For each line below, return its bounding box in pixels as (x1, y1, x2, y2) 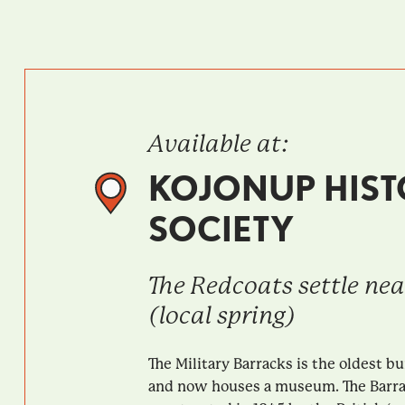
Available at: (147, 129, 289, 157)
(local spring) (147, 301, 296, 329)
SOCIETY (147, 208, 294, 250)
